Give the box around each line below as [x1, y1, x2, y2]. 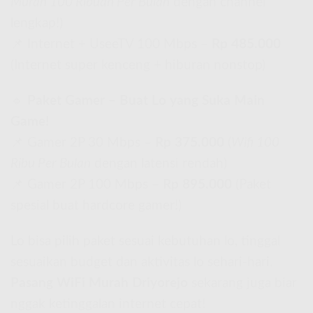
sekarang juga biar [188, 276, 297, 290]
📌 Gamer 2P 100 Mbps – [10, 178, 163, 192]
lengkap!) [10, 17, 63, 31]
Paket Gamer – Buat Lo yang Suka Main [27, 94, 265, 108]
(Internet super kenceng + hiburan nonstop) [10, 59, 265, 73]
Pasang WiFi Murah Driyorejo [10, 276, 188, 290]
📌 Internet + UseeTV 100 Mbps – [10, 38, 212, 52]
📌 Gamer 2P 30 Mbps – [10, 136, 155, 150]
